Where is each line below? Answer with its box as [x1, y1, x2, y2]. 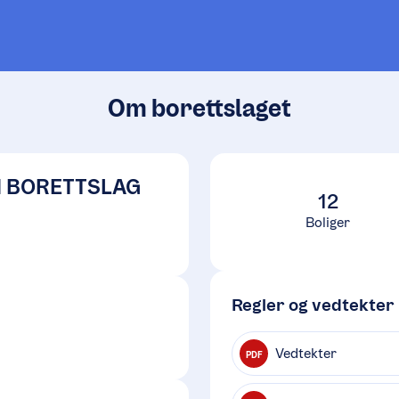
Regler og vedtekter [232, 294, 395, 315]
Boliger [305, 214, 350, 231]
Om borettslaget [108, 94, 291, 123]
